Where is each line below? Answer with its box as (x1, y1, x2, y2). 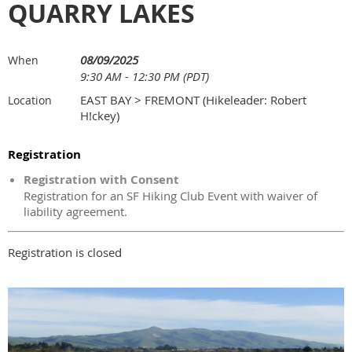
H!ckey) (80, 108, 119, 124)
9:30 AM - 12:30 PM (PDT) (80, 68, 209, 85)
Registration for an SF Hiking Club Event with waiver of (24, 188, 317, 204)
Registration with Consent (24, 171, 179, 189)
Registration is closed (8, 244, 122, 261)
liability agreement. (24, 203, 127, 220)
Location (8, 93, 52, 108)
